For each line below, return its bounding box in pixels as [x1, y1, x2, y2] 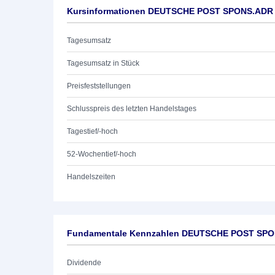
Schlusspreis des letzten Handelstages [67, 104, 196, 113]
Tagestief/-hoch [67, 127, 118, 136]
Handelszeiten [67, 172, 115, 181]
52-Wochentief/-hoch [67, 150, 136, 158]
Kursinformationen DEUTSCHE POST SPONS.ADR [67, 6, 273, 16]
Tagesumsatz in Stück [67, 59, 139, 68]
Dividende [67, 258, 101, 267]
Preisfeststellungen [67, 82, 131, 90]
